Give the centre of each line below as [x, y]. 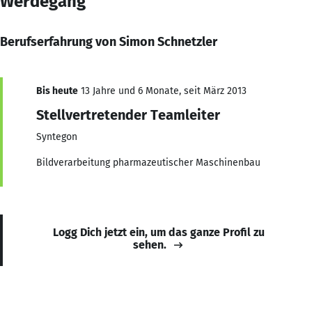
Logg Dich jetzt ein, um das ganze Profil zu [159, 232]
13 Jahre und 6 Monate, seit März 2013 [162, 91]
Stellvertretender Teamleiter [128, 115]
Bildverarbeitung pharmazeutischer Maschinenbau [148, 162]
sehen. [150, 244]
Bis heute [57, 91]
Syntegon [57, 136]
